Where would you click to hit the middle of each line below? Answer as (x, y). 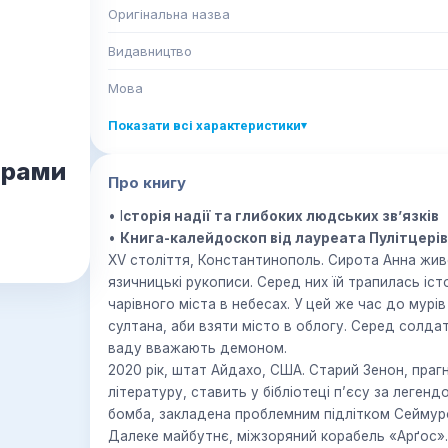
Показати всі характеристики (204, 125)
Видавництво (150, 51)
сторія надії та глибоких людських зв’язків (281, 216)
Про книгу (147, 182)
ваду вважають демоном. (197, 348)
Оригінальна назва (169, 14)
